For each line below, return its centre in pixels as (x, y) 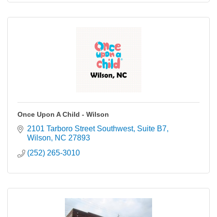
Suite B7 (152, 128)
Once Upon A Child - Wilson (63, 114)
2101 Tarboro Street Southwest (80, 128)
